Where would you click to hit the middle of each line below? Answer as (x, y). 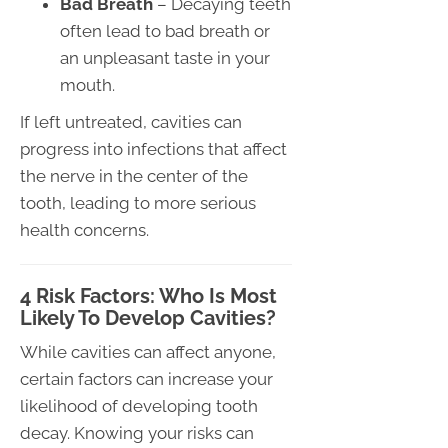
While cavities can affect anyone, (148, 352)
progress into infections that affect (153, 149)
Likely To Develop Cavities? (148, 318)
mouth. (87, 85)
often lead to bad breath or (165, 31)
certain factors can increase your (146, 379)
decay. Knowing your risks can (137, 433)
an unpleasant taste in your (165, 58)
